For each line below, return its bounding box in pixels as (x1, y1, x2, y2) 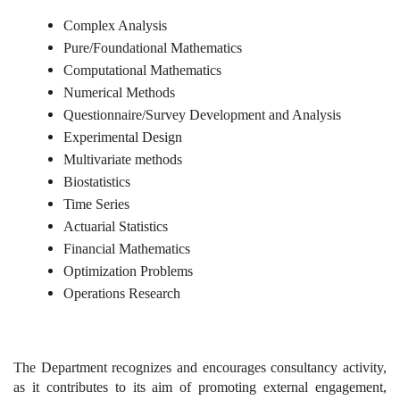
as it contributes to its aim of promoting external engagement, (13, 379, 387, 395)
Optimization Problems (63, 262, 193, 279)
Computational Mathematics (63, 62, 221, 78)
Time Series (63, 196, 129, 212)
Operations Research (63, 285, 180, 301)
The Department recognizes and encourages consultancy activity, (13, 359, 387, 375)
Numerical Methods (63, 84, 175, 100)
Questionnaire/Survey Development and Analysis (63, 106, 341, 122)
